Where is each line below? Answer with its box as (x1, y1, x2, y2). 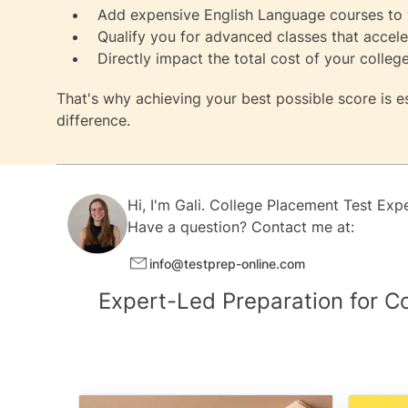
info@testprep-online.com (149, 255, 305, 271)
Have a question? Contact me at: (127, 218, 354, 236)
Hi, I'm (127, 196, 175, 214)
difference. (56, 111, 130, 129)
